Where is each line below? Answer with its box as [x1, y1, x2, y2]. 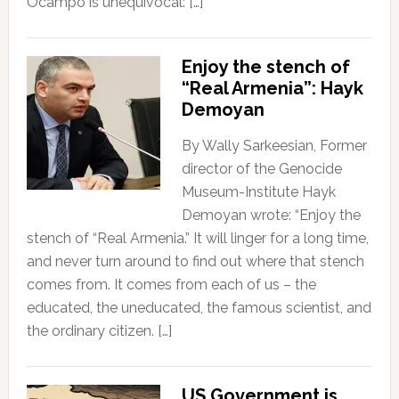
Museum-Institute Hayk [181, 183, 336, 200]
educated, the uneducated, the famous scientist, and [26, 298, 371, 316]
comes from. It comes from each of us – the [26, 275, 316, 293]
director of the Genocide [181, 159, 342, 177]
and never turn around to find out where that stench [26, 252, 364, 270]
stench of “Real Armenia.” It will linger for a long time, [26, 229, 369, 247]
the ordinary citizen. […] [26, 322, 172, 339]
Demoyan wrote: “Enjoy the [181, 206, 361, 224]
